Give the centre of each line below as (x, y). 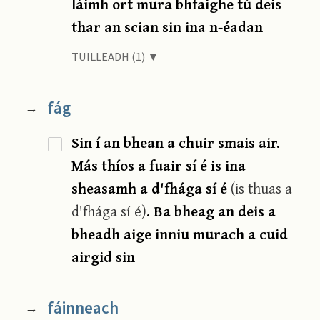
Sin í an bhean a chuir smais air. (176, 143)
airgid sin (104, 257)
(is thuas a (262, 189)
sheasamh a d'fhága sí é (151, 189)
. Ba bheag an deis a (211, 211)
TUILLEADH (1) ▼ (116, 57)
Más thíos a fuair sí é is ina (159, 166)
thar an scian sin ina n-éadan (167, 27)
